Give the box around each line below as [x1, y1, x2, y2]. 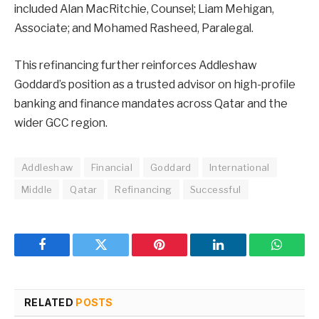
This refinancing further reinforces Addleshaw [14, 58, 257, 72]
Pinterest [158, 249, 204, 262]
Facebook [41, 249, 91, 262]
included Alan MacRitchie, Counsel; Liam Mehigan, [14, 2, 274, 16]
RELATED [24, 296, 76, 308]
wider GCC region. [14, 115, 108, 130]
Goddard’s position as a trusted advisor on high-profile [14, 77, 296, 91]
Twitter [100, 249, 137, 262]
